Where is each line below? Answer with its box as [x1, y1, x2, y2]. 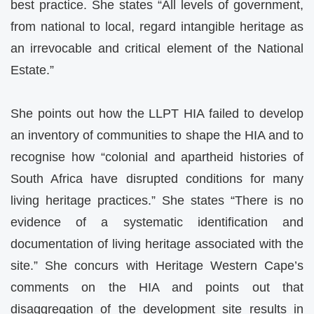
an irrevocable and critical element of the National [11, 41, 303, 55]
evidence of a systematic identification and [11, 215, 303, 230]
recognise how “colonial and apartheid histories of [11, 150, 303, 165]
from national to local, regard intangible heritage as [11, 19, 303, 34]
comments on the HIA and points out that [11, 280, 303, 295]
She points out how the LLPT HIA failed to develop [11, 107, 303, 121]
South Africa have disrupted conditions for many [11, 172, 303, 186]
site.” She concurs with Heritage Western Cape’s [11, 259, 303, 273]
